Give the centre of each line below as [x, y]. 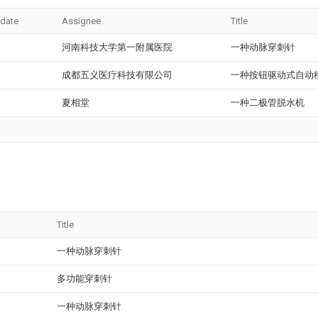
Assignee [81, 21]
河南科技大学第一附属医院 [117, 47]
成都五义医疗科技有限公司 [117, 75]
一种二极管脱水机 [268, 103]
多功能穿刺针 [84, 279]
